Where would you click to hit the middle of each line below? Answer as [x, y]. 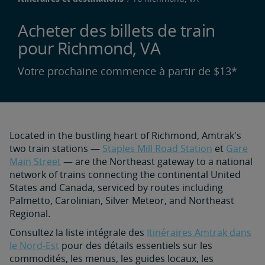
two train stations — [56, 148]
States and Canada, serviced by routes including [116, 188]
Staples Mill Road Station [157, 148]
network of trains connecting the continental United [125, 174]
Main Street [35, 161]
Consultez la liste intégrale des [78, 232]
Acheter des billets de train [117, 30]
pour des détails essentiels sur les [136, 245]
